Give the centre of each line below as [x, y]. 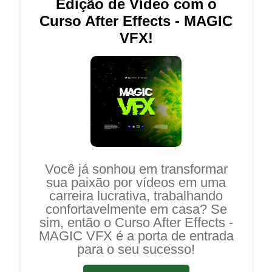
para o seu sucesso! [136, 249]
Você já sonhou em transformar [136, 169]
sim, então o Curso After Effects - [136, 222]
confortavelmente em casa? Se [136, 209]
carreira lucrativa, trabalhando [136, 195]
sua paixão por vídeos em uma [136, 182]
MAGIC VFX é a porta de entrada [136, 236]
